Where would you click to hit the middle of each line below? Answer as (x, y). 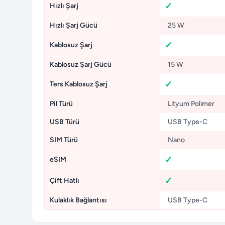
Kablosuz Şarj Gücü (81, 65)
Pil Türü (61, 104)
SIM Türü (64, 140)
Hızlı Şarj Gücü (74, 25)
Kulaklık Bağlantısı (78, 200)
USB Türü (65, 122)
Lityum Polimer (190, 104)
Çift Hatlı (65, 181)
